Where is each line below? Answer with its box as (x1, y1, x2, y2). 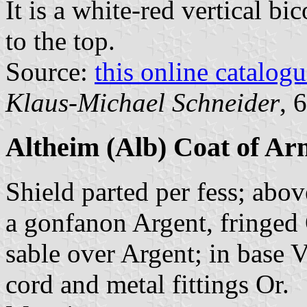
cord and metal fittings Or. (5, 269, 289, 299)
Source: (5, 57, 95, 87)
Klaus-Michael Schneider (5, 88, 280, 118)
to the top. (5, 26, 115, 56)
